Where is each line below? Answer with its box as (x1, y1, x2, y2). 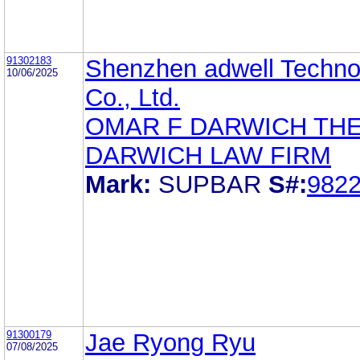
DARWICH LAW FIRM (85, 141, 331, 170)
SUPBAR (158, 170, 261, 198)
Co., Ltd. (85, 83, 180, 112)
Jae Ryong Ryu (85, 328, 256, 357)
